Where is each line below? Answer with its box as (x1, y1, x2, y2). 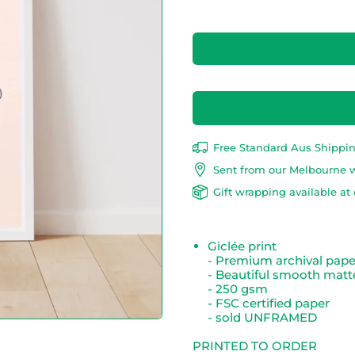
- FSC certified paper (207, 295, 330, 311)
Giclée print (207, 238, 277, 254)
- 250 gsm (207, 281, 268, 296)
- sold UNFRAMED (207, 309, 317, 325)
